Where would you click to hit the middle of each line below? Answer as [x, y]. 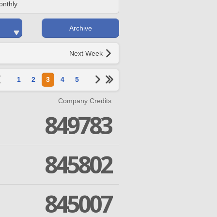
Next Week [86, 53]
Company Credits [85, 101]
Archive [80, 28]
